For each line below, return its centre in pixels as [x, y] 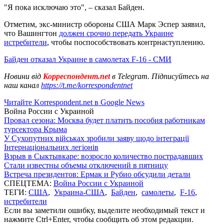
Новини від [22, 76]
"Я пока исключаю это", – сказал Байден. [74, 7]
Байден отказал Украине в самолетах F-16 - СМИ [88, 59]
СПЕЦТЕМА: [29, 183]
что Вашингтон [31, 33]
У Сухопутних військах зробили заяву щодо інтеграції [96, 138]
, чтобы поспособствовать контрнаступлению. [126, 42]
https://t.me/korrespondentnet [87, 85]
